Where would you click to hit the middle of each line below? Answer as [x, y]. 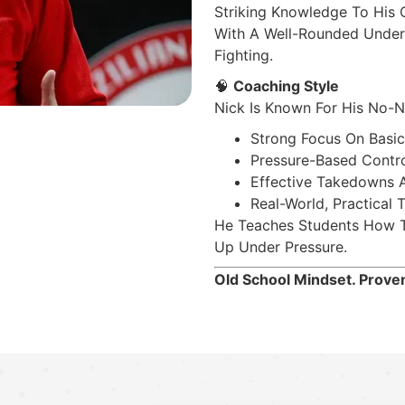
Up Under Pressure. [280, 247]
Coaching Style [286, 86]
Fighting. [243, 55]
